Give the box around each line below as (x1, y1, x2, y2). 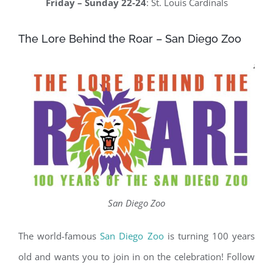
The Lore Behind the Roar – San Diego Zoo (18, 32, 241, 45)
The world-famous (18, 230, 101, 243)
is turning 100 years (163, 230, 255, 243)
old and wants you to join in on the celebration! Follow (18, 250, 255, 263)
